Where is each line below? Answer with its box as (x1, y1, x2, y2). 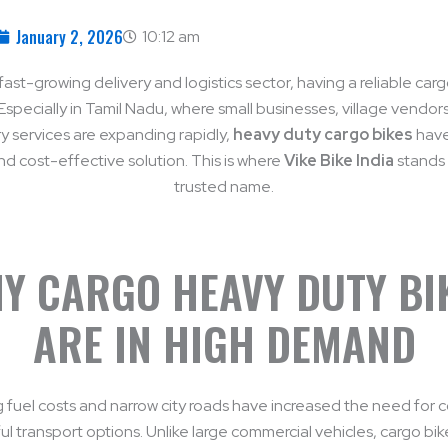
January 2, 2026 (16, 25, 123, 49)
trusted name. (174, 176, 274, 197)
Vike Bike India (283, 150, 394, 171)
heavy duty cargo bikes (233, 124, 413, 145)
